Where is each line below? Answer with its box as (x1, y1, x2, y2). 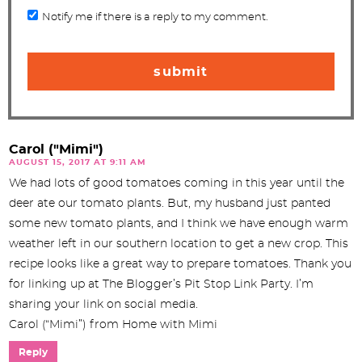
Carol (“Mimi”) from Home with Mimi (9, 318, 217, 330)
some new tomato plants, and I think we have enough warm (9, 217, 348, 229)
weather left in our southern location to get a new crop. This (9, 238, 348, 250)
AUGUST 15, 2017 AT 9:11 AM (9, 158, 146, 166)
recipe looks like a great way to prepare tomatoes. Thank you (9, 258, 351, 270)
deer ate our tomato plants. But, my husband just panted (9, 197, 330, 209)
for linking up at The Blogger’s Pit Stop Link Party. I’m (9, 278, 314, 290)
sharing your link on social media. (9, 298, 198, 310)
